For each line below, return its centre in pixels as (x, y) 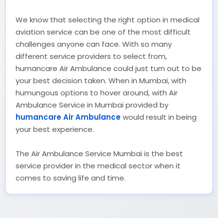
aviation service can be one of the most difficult (103, 32)
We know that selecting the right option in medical (108, 19)
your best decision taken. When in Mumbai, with (101, 80)
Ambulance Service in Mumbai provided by (92, 105)
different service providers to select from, (91, 56)
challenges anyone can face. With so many (94, 44)
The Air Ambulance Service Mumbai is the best (99, 153)
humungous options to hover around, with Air (97, 92)
